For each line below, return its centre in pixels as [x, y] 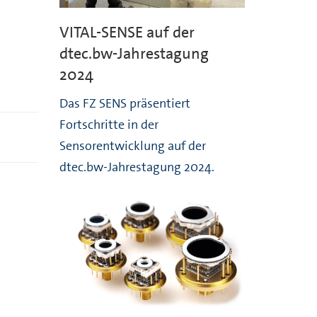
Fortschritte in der [109, 124]
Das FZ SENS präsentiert [125, 103]
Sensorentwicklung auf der [132, 145]
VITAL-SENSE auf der [127, 32]
